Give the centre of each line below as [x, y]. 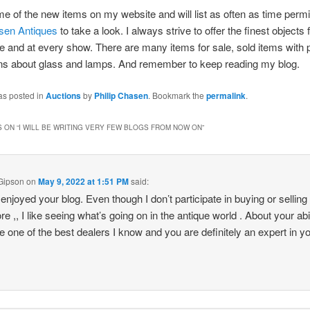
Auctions [63, 95]
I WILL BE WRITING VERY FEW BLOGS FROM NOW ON [110, 128]
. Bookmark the [177, 95]
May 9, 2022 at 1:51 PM [84, 181]
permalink [226, 95]
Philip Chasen [121, 95]
